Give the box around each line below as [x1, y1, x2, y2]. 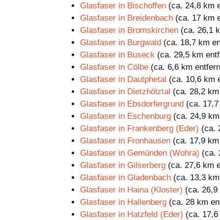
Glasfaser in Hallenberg [80, 197, 166, 207]
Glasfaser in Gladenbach [80, 173, 171, 183]
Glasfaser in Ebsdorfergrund [80, 99, 184, 109]
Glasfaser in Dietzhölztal [80, 87, 170, 97]
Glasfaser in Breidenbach [80, 13, 173, 23]
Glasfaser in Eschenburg [80, 111, 171, 121]
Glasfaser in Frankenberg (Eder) [80, 124, 199, 134]
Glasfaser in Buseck [80, 50, 155, 60]
